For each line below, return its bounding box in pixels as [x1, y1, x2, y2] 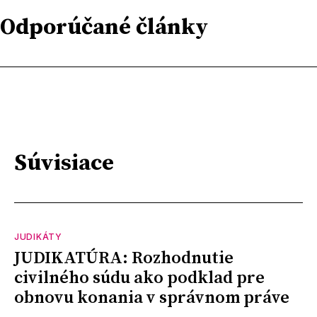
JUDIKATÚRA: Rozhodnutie [14, 247, 234, 269]
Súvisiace [14, 149, 114, 178]
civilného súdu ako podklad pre [14, 267, 265, 289]
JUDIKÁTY [14, 231, 62, 242]
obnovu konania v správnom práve [14, 287, 289, 309]
